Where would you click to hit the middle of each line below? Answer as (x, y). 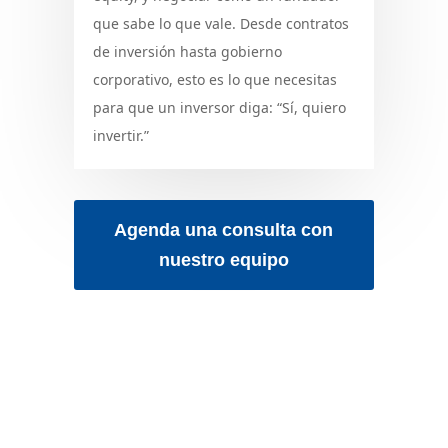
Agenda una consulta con (224, 230)
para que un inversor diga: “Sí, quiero (219, 107)
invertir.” (120, 135)
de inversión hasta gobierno (187, 51)
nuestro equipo (223, 260)
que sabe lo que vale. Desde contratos (220, 23)
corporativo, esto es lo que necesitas (214, 79)
